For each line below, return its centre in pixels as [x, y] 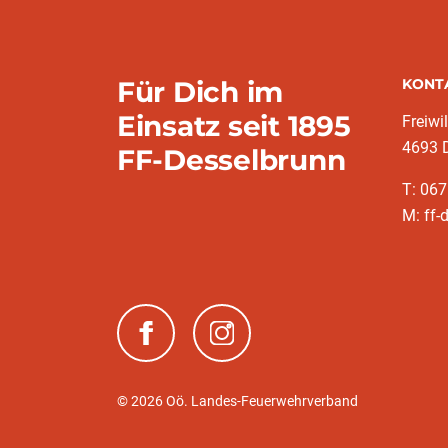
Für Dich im [200, 92]
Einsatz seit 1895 [234, 126]
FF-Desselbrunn [231, 160]
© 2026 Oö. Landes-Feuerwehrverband [237, 401]
